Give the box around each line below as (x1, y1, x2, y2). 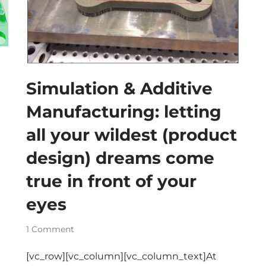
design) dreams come (26, 147, 214, 168)
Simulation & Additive (26, 78, 213, 99)
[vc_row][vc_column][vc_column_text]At (26, 250, 217, 262)
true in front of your (26, 170, 197, 191)
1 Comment (26, 223, 74, 235)
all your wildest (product (26, 124, 237, 145)
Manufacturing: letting (26, 101, 221, 122)
